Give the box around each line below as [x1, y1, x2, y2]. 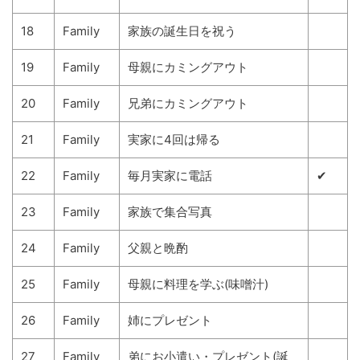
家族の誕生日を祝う [128, 23, 236, 39]
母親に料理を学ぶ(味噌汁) [128, 276, 268, 292]
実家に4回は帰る [128, 132, 220, 147]
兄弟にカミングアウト [128, 96, 248, 111]
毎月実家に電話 [128, 168, 212, 183]
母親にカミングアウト [128, 59, 248, 75]
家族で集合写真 [128, 204, 212, 219]
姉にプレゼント [128, 313, 212, 328]
